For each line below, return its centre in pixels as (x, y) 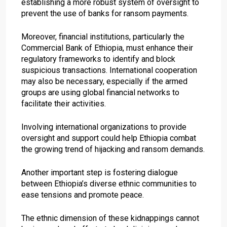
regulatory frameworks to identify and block (98, 59)
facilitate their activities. (64, 103)
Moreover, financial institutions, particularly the (103, 36)
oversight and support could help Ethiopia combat (109, 138)
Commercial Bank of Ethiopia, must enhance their (107, 48)
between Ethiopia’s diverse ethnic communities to (109, 183)
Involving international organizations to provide (104, 127)
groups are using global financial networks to (100, 92)
